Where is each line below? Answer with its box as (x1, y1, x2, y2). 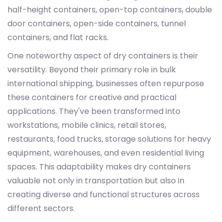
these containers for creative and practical (7, 91, 176, 103)
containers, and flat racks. (7, 31, 109, 43)
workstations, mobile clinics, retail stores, (7, 119, 166, 131)
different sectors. (7, 202, 75, 214)
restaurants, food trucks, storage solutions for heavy (7, 133, 211, 145)
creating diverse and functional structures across (7, 188, 200, 200)
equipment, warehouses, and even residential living (7, 147, 204, 159)
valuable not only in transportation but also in (7, 174, 184, 186)
